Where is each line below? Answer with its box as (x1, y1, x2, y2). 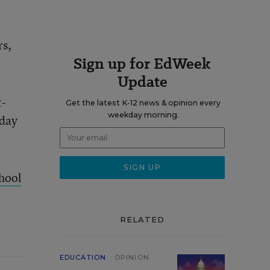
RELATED (119, 215, 165, 224)
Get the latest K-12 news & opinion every (66, 98, 221, 107)
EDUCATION (60, 253, 106, 262)
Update (117, 71, 168, 92)
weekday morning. (107, 110, 179, 119)
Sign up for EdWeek (74, 53, 211, 74)
